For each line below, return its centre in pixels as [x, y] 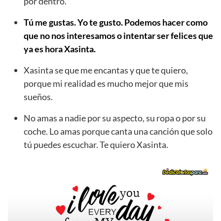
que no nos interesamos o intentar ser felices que [118, 35]
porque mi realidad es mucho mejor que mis [106, 83]
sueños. [38, 96]
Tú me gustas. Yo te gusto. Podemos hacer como [116, 22]
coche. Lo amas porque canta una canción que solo [118, 131]
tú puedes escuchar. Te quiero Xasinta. [96, 144]
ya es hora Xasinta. [60, 49]
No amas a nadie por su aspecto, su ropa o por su [115, 118]
